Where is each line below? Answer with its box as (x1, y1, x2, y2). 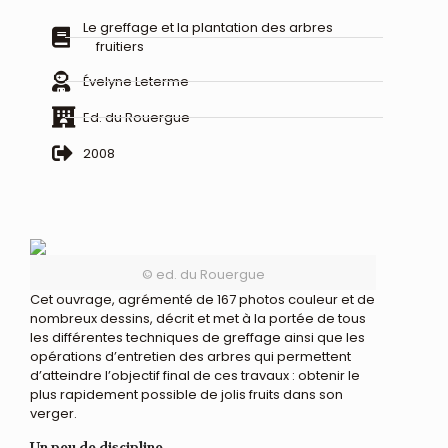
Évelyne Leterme (83, 72, 190, 91)
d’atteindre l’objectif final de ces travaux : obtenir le (30, 366, 360, 385)
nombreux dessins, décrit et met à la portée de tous (30, 309, 366, 328)
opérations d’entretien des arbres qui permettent (30, 347, 351, 366)
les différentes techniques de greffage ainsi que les (30, 328, 365, 347)
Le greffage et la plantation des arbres (83, 18, 334, 37)
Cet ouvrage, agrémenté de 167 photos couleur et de (30, 290, 375, 309)
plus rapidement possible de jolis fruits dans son (30, 385, 343, 404)
